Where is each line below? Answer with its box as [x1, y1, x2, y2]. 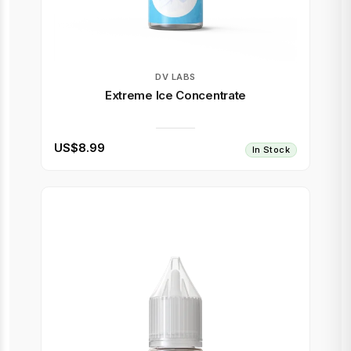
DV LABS [155, 71, 196, 82]
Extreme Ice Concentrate [104, 88, 247, 103]
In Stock [251, 144, 290, 155]
